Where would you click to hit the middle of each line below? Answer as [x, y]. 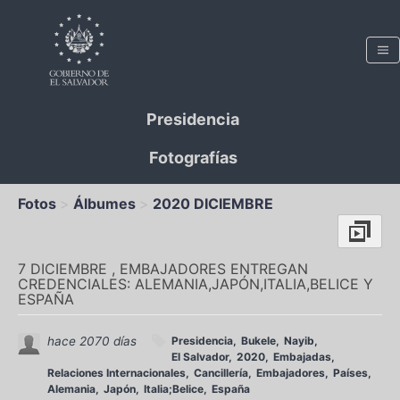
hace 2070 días [92, 341]
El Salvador [200, 357]
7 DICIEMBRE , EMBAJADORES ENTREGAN [163, 269]
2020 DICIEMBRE [213, 204]
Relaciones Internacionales [117, 373]
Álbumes [104, 204]
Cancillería [221, 373]
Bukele [258, 341]
